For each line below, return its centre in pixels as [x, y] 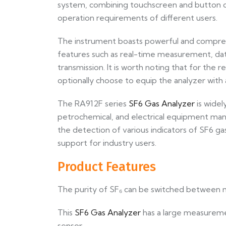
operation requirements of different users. [137, 18]
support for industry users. [107, 143]
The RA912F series [93, 104]
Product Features [107, 167]
